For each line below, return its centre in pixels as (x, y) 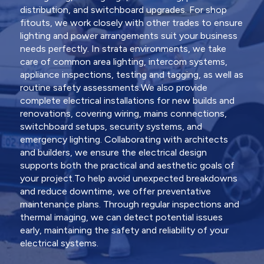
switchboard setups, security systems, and (111, 126)
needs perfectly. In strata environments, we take (123, 48)
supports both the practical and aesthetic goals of (127, 165)
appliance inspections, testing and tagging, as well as (131, 74)
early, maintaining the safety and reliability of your (124, 230)
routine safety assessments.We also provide (113, 87)
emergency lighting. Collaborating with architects (124, 139)
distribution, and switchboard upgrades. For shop (123, 9)
